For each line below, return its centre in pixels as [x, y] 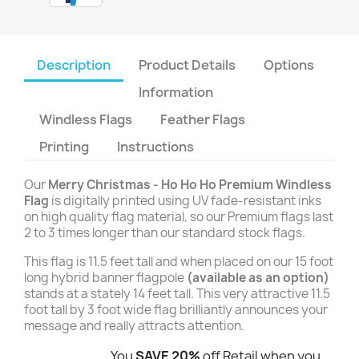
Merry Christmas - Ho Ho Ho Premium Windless [190, 185]
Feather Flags [203, 119]
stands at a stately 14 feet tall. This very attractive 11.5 [177, 294]
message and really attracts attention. [134, 326]
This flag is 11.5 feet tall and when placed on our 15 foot [179, 262]
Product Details [188, 65]
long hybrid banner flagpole [105, 278]
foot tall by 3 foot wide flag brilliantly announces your [176, 310]
